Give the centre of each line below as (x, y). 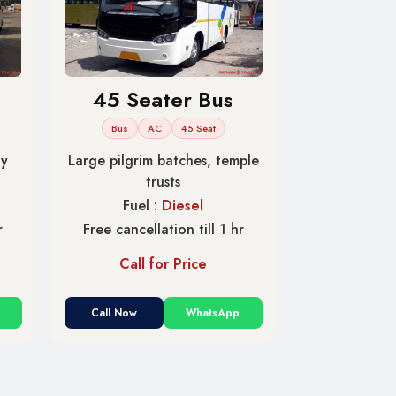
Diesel (183, 205)
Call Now (114, 312)
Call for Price (164, 263)
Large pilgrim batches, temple (163, 160)
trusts (164, 181)
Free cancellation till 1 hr (163, 229)
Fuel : (143, 205)
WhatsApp (213, 312)
